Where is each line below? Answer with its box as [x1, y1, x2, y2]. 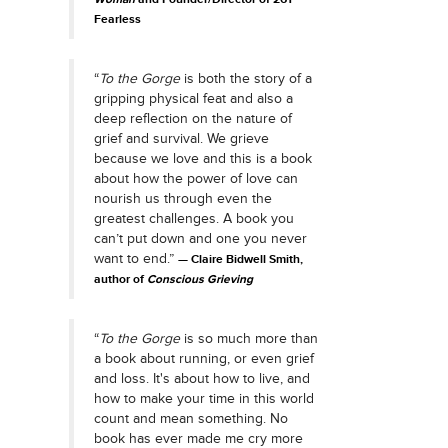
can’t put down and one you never [93, 230, 307, 247]
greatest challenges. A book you [93, 210, 294, 227]
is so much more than [179, 330, 318, 347]
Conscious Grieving [146, 272, 253, 287]
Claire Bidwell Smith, [190, 252, 303, 267]
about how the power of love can [93, 170, 298, 187]
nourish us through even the [93, 190, 272, 207]
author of [93, 272, 147, 287]
